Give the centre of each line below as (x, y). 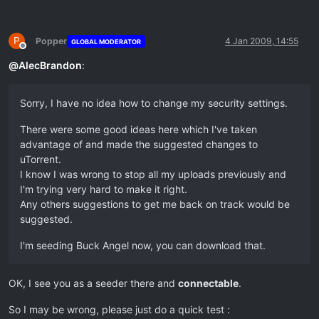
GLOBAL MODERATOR (106, 41)
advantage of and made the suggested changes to (139, 145)
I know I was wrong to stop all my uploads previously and (153, 174)
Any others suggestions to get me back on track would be (155, 204)
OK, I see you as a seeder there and (93, 283)
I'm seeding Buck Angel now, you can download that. (143, 246)
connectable (208, 283)
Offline (35, 51)
